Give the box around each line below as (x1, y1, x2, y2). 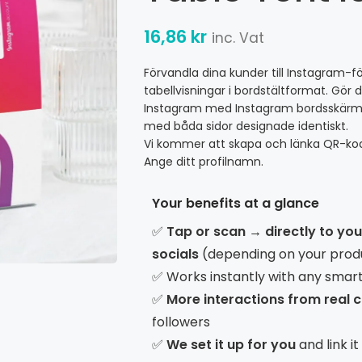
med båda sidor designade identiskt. (143, 118, 348, 134)
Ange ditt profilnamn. (143, 154, 263, 170)
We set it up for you (166, 335, 296, 354)
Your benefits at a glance (151, 194, 319, 213)
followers (151, 313, 210, 331)
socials (151, 245, 199, 263)
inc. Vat (211, 28, 264, 48)
